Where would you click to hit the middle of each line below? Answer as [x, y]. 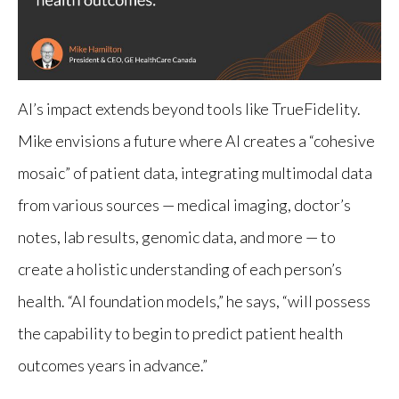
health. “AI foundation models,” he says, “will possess [194, 301]
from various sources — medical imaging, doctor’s [184, 204]
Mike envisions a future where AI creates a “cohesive [196, 140]
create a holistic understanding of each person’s [180, 269]
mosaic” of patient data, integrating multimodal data [195, 172]
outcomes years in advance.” [113, 365]
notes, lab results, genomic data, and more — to [177, 236]
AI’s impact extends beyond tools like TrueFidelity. [189, 108]
